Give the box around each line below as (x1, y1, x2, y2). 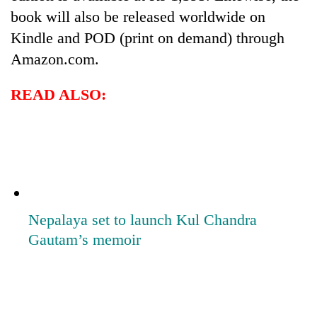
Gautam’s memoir (28, 230, 141, 248)
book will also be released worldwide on (11, 7, 265, 25)
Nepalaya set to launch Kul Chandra (28, 210, 257, 229)
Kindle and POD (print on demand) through (11, 28, 284, 47)
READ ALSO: (11, 85, 106, 103)
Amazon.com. (11, 50, 99, 68)
